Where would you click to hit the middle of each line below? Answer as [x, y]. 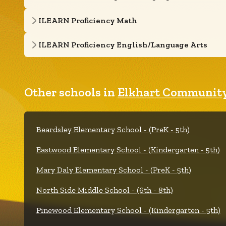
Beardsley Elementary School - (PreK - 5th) [113, 129]
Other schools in [71, 92]
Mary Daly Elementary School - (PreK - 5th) [114, 170]
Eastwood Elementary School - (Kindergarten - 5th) [128, 150]
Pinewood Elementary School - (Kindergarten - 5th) [128, 210]
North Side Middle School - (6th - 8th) [105, 190]
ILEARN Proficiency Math [88, 20]
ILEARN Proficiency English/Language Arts [123, 45]
